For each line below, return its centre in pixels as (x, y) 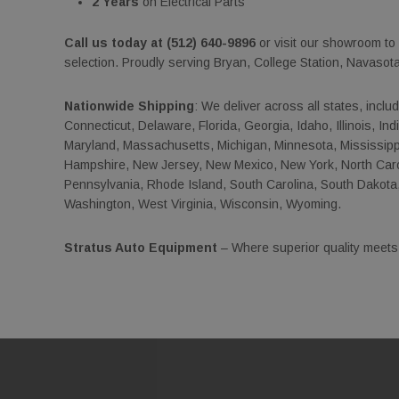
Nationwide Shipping (129, 106)
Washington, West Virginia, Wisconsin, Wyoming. (203, 204)
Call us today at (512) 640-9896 (160, 42)
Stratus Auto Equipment (141, 247)
